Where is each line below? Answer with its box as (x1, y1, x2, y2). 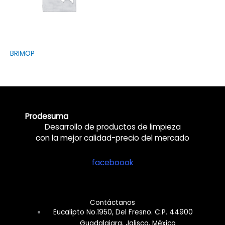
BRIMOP (10, 48, 35, 58)
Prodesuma (25, 111, 68, 122)
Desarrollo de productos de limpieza (44, 122, 181, 133)
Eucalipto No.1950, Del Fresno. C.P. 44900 (53, 207, 193, 217)
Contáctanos (90, 198, 135, 208)
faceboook (91, 157, 134, 168)
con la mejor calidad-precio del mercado (36, 133, 189, 144)
